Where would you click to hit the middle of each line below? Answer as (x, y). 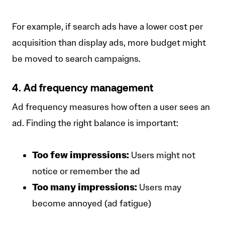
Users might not (162, 155)
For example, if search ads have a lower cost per (107, 27)
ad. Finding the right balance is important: (95, 123)
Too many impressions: (85, 187)
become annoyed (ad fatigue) (92, 204)
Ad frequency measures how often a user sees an (111, 107)
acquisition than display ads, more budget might (109, 43)
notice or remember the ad (86, 172)
